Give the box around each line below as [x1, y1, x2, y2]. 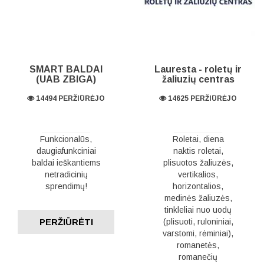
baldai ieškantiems [31, 158, 101, 167]
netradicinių [44, 170, 88, 179]
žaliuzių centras [161, 74, 235, 84]
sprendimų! [45, 181, 87, 191]
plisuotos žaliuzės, [163, 158, 233, 167]
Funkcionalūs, [40, 134, 92, 144]
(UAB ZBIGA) [36, 74, 96, 84]
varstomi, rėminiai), [163, 229, 233, 238]
